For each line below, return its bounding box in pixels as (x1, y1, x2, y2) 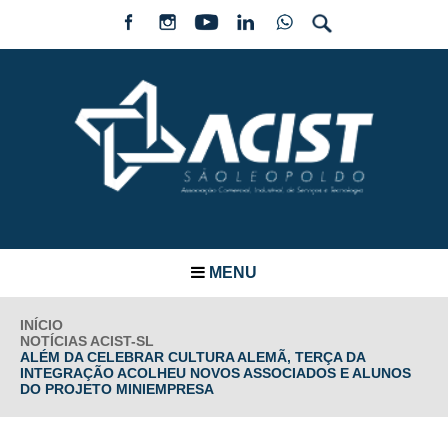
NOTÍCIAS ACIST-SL (20, 332, 154, 349)
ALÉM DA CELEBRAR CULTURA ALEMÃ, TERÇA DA (20, 348, 365, 365)
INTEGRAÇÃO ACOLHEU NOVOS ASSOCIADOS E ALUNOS (20, 364, 411, 381)
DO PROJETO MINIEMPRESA (20, 380, 214, 397)
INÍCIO (20, 316, 63, 333)
